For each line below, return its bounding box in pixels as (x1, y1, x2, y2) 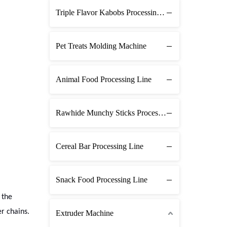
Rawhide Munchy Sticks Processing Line (158, 108, 166, 117)
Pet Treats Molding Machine (56, 41, 146, 50)
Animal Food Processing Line (56, 74, 152, 84)
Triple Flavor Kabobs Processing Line (157, 8, 165, 17)
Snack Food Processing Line (56, 175, 147, 184)
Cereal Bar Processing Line (56, 141, 143, 150)
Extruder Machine (56, 208, 113, 217)
